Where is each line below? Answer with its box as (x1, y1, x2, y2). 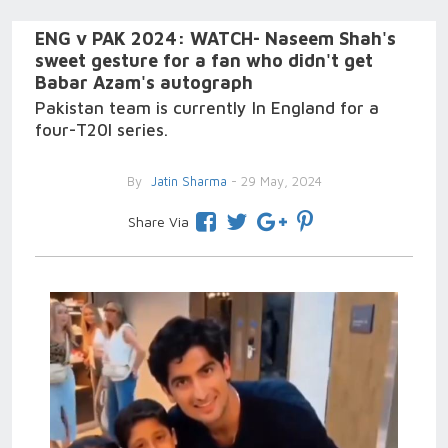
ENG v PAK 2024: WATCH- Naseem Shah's (35, 28, 396, 49)
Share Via (127, 213, 189, 230)
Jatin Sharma (146, 173, 227, 189)
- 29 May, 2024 (226, 173, 322, 189)
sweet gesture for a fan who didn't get (35, 50, 373, 71)
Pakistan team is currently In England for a (35, 98, 379, 118)
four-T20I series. (35, 120, 168, 140)
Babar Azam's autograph (35, 72, 253, 93)
